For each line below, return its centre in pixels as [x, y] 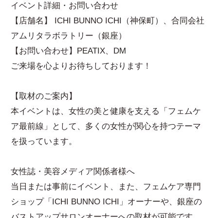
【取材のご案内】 [44, 96]
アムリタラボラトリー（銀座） [69, 36]
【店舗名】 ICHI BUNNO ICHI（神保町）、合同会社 [108, 21]
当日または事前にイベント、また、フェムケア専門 [106, 187]
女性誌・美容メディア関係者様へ [73, 172]
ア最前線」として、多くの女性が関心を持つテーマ [106, 127]
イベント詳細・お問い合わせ [65, 6]
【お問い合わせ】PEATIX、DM [69, 51]
